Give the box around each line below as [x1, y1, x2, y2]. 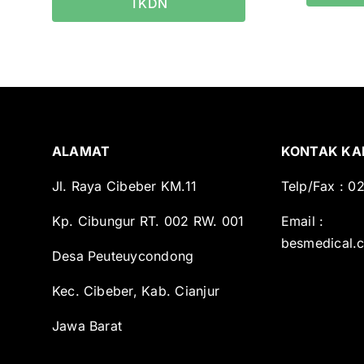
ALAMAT [51, 142, 110, 159]
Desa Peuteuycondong [51, 247, 194, 264]
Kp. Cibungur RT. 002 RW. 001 [51, 212, 245, 229]
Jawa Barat [51, 317, 123, 334]
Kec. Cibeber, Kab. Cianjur [51, 282, 220, 299]
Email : [280, 212, 324, 229]
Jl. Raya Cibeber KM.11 [51, 177, 197, 194]
